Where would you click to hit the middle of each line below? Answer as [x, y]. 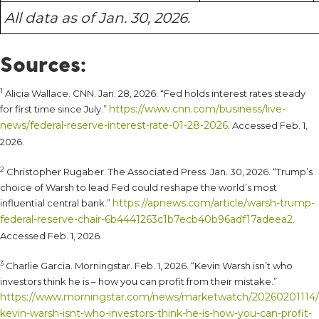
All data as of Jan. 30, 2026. [97, 18]
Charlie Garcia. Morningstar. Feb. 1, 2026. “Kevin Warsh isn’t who [148, 266]
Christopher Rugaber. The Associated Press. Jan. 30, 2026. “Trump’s [158, 172]
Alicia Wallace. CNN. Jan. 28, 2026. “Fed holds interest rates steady [154, 94]
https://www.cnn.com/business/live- [197, 109]
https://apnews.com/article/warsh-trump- [214, 203]
